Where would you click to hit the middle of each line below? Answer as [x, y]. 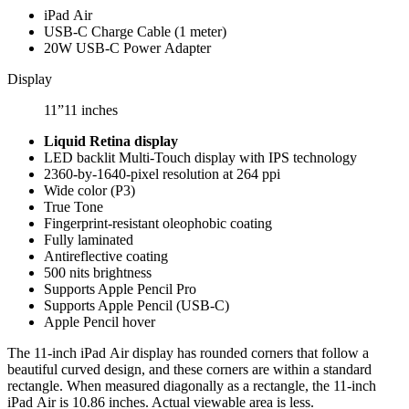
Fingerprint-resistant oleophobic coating [158, 223]
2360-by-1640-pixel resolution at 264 [153, 173]
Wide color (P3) [89, 190]
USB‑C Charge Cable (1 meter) [135, 31]
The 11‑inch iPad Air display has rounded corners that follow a [188, 352]
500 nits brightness [98, 272]
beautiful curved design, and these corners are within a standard [189, 369]
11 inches [91, 110]
